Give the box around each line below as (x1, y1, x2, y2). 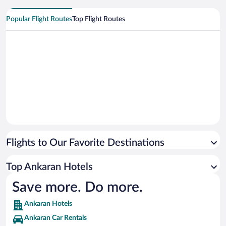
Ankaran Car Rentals (24, 214, 87, 222)
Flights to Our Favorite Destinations (6, 138, 164, 148)
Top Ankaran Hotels (6, 162, 93, 173)
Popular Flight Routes (6, 16, 72, 23)
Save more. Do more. (12, 180, 143, 195)
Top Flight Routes (72, 16, 125, 23)
